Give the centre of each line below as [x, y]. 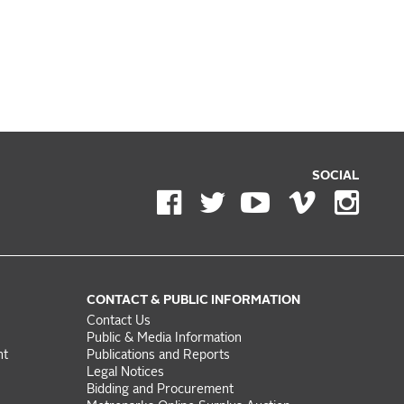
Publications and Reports [158, 356]
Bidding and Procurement [160, 390]
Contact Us [118, 322]
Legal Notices [125, 373]
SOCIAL [335, 175]
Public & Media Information [164, 339]
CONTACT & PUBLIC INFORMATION [193, 301]
